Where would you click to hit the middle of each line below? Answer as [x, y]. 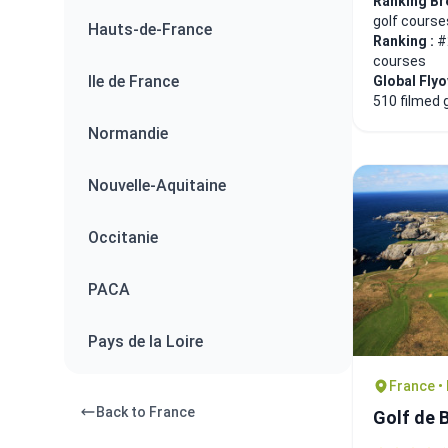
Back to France [145, 412]
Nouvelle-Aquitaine [157, 185]
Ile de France [133, 81]
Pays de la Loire [145, 341]
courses [399, 60]
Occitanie [123, 237]
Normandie [128, 133]
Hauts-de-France [150, 29]
